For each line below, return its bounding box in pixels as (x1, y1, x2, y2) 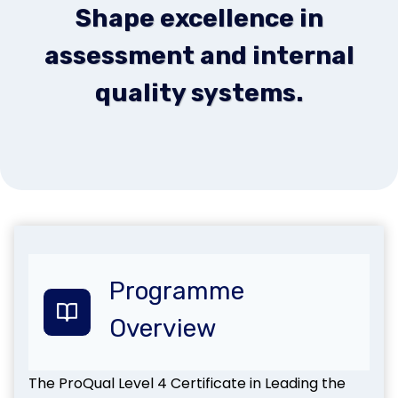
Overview (109, 313, 216, 343)
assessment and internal (44, 40, 354, 70)
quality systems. (95, 77, 303, 107)
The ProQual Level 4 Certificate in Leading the (28, 372, 346, 394)
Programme (109, 275, 244, 306)
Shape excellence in (75, 3, 323, 33)
